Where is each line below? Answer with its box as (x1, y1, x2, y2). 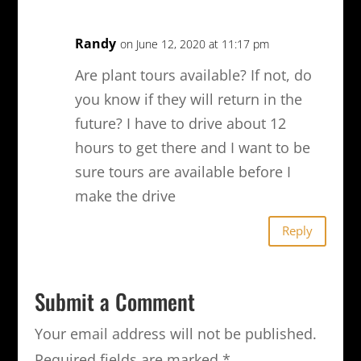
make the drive (74, 185, 176, 205)
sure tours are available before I (74, 161, 291, 181)
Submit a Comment (34, 284, 195, 317)
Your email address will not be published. (34, 323, 317, 343)
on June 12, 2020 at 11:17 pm (119, 35, 269, 52)
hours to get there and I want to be (74, 137, 310, 157)
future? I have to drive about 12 (74, 113, 286, 133)
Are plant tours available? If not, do (74, 64, 312, 85)
